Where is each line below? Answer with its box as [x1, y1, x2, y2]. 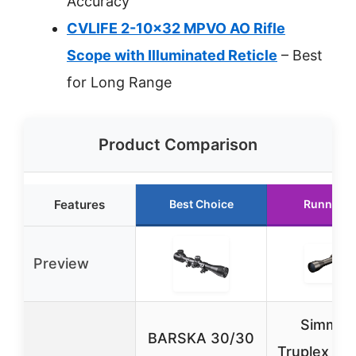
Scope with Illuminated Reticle [67, 47, 277, 64]
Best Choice [168, 197, 234, 211]
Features [54, 197, 105, 212]
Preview [33, 255, 89, 272]
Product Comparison [99, 135, 257, 154]
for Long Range [67, 74, 172, 91]
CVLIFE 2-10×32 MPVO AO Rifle [67, 20, 285, 37]
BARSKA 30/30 [148, 330, 254, 346]
